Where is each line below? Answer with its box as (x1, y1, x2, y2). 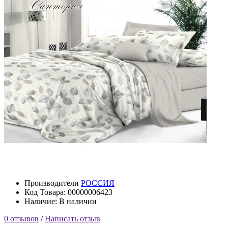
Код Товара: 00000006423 (24, 187, 112, 196)
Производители (24, 178, 81, 187)
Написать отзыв (45, 214, 100, 223)
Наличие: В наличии (24, 196, 97, 206)
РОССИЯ (81, 178, 115, 187)
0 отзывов (4, 214, 39, 223)
